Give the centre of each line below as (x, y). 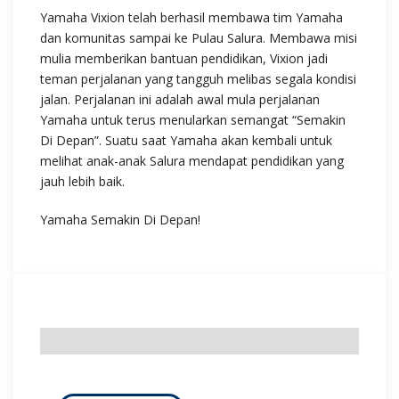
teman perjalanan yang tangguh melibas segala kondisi (198, 79)
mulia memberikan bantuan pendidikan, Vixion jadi (184, 58)
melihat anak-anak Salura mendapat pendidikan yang (192, 161)
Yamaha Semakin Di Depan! (120, 220)
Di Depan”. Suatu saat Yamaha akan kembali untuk (186, 140)
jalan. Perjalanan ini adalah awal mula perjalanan (180, 99)
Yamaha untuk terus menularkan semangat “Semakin (193, 120)
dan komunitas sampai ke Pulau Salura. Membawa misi (199, 38)
